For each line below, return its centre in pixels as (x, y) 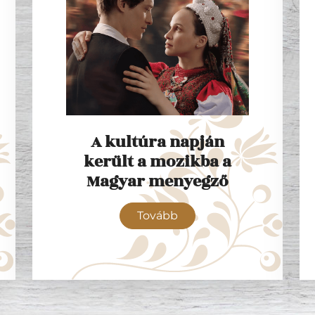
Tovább (157, 216)
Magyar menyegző (157, 181)
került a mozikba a (157, 162)
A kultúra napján (157, 142)
